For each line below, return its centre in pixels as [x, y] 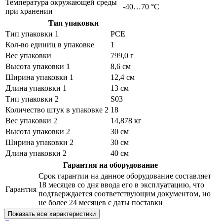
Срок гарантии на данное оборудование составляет [125, 176]
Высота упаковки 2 [38, 131]
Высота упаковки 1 [38, 66]
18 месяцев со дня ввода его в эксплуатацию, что [121, 184]
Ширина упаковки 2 [39, 142]
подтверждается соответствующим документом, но [125, 193]
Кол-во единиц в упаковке [50, 44]
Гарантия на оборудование [110, 165]
